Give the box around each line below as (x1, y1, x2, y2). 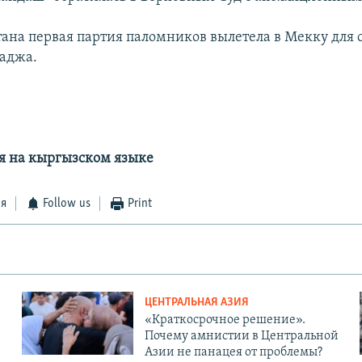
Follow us (43, 197, 91, 211)
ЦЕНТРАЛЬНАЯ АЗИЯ (144, 297, 249, 309)
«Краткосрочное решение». (144, 314, 305, 327)
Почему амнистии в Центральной (144, 330, 339, 343)
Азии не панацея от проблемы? (144, 346, 322, 360)
